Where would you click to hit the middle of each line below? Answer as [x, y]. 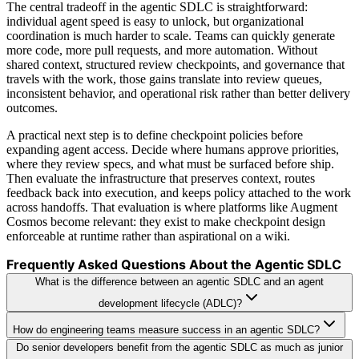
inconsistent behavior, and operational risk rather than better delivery [178, 93]
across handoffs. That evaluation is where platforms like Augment [172, 207]
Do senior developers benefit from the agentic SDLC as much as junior [179, 347]
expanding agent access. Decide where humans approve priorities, [173, 149]
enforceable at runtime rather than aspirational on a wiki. [148, 236]
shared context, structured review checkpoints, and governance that [175, 64]
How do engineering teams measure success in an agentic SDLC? [166, 329]
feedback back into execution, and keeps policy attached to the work [179, 192]
